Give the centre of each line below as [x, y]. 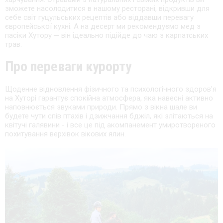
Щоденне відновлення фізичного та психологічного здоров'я [111, 89]
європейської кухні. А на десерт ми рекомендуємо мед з [103, 27]
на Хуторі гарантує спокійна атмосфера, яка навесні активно [109, 98]
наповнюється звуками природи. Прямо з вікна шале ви [101, 107]
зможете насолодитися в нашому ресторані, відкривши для [107, 9]
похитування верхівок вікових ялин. [65, 134]
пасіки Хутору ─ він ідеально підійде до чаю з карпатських [107, 36]
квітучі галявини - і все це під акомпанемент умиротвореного [110, 125]
